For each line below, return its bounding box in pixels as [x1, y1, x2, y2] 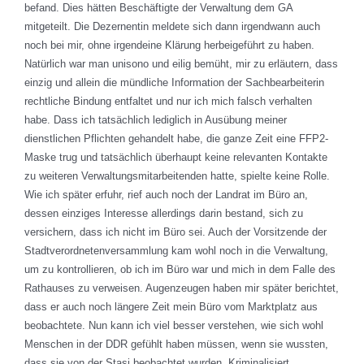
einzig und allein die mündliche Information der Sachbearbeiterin [24, 76, 324, 89]
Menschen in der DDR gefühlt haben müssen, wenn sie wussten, [24, 338, 328, 351]
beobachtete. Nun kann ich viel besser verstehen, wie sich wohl [24, 319, 323, 332]
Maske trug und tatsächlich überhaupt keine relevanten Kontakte [24, 151, 327, 164]
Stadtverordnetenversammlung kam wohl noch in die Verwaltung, [24, 245, 328, 258]
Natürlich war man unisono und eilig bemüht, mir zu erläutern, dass [24, 58, 338, 71]
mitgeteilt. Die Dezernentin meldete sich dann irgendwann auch [24, 20, 320, 33]
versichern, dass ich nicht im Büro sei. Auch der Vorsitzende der [24, 226, 327, 239]
